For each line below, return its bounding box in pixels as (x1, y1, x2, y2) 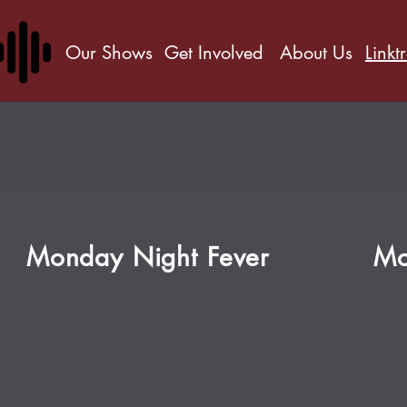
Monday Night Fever (25, 241, 270, 273)
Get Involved (164, 41, 263, 65)
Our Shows (65, 41, 153, 65)
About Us (280, 41, 352, 65)
